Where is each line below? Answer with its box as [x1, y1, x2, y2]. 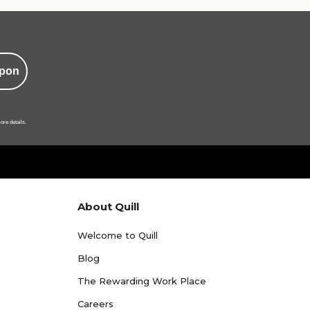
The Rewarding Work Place [77, 275, 206, 286]
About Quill [77, 200, 139, 213]
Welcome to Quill [77, 230, 158, 241]
